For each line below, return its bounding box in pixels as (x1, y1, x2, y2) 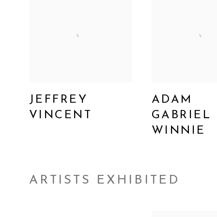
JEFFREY (29, 93, 88, 106)
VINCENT (29, 109, 93, 121)
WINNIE (151, 124, 206, 137)
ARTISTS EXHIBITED (29, 174, 180, 186)
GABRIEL (151, 109, 211, 121)
